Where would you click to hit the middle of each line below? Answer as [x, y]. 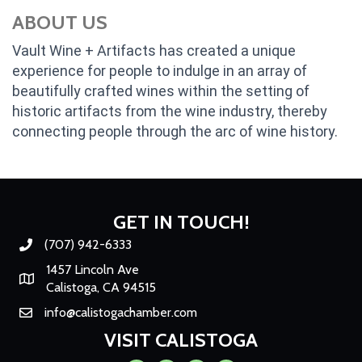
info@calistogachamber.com [121, 312]
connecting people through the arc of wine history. [175, 131]
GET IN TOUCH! [181, 221]
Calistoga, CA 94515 [101, 287]
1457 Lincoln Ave [93, 269]
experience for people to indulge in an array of [160, 70]
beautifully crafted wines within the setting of [161, 90]
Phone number [60, 246]
